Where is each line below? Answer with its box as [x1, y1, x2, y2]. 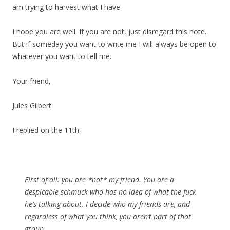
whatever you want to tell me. [12, 51, 111, 62]
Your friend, [12, 76, 51, 86]
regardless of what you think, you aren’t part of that [25, 212, 191, 222]
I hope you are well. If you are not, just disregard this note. [12, 27, 206, 37]
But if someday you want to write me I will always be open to [12, 39, 216, 49]
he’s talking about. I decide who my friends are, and [25, 199, 190, 209]
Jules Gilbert [12, 101, 51, 111]
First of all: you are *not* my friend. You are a [25, 175, 174, 185]
